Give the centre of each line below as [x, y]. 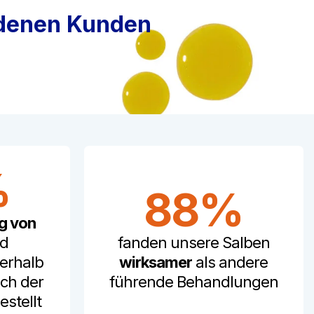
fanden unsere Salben [193, 243]
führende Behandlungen [193, 282]
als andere [230, 262]
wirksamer [156, 262]
